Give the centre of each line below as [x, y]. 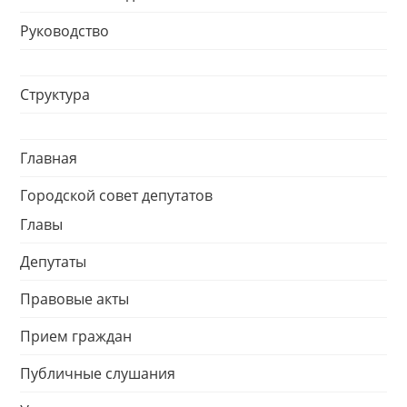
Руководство [65, 31]
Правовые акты [74, 299]
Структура [55, 94]
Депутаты [53, 262]
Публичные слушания [98, 373]
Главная [49, 158]
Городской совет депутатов [116, 195]
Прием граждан [76, 336]
